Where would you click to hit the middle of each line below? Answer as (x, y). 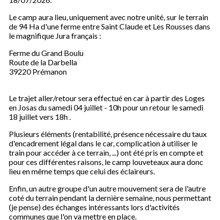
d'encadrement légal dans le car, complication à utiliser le (103, 143)
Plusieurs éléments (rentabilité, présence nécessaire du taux (108, 134)
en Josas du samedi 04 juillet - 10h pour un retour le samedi (106, 107)
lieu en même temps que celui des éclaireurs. (82, 171)
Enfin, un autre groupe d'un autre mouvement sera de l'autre (107, 188)
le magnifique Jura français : (55, 36)
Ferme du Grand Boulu (47, 53)
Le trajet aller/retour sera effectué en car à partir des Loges (107, 98)
